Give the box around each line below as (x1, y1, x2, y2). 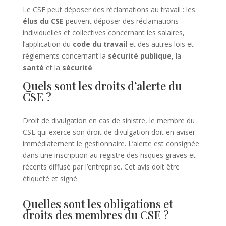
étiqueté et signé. (22, 174, 79, 184)
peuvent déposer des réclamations (63, 16, 179, 26)
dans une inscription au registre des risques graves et (22, 150, 196, 160)
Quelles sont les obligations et (22, 196, 173, 212)
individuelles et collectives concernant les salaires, (22, 28, 185, 38)
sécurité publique (107, 51, 172, 61)
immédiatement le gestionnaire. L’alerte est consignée (22, 139, 199, 149)
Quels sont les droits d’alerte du (22, 78, 182, 94)
